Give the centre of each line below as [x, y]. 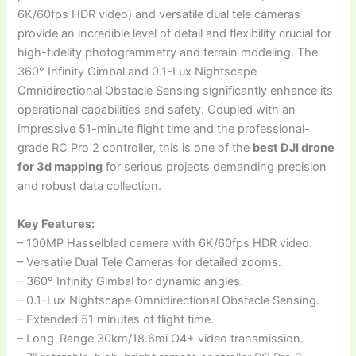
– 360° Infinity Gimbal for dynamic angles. [131, 281]
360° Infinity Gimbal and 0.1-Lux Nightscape [137, 72]
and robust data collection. [90, 186]
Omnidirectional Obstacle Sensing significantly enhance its [176, 91]
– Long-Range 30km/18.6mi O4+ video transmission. [161, 338]
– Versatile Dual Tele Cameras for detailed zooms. [150, 262]
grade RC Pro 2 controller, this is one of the [135, 148]
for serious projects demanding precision [215, 167]
